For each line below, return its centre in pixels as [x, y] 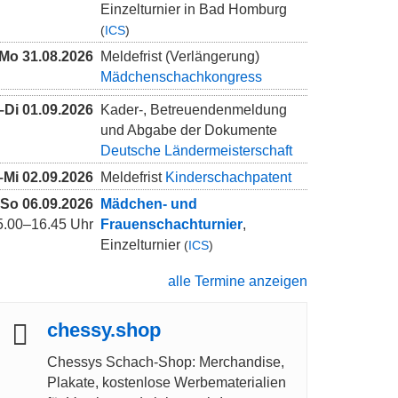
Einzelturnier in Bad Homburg [194, 10]
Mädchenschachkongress [181, 77]
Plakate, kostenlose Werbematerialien [167, 383]
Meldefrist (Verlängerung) [180, 57]
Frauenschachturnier [171, 225]
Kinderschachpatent [228, 178]
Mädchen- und [149, 204]
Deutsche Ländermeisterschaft [196, 151]
